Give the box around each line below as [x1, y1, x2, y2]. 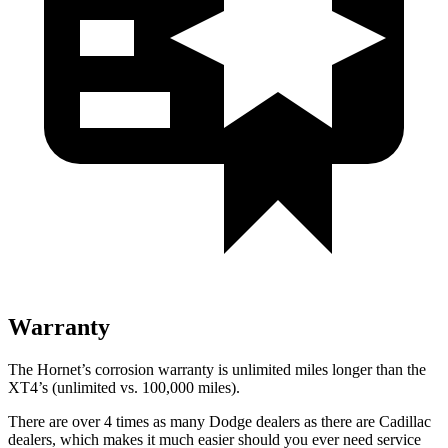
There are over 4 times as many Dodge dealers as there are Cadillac [8, 412, 431, 430]
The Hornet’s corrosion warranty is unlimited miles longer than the [8, 360, 426, 378]
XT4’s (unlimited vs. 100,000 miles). [8, 378, 240, 396]
